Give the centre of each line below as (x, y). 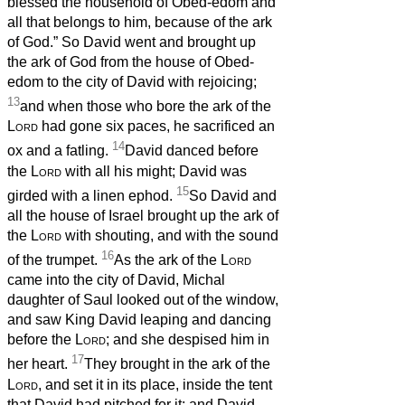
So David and (233, 196)
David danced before (192, 151)
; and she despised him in (188, 340)
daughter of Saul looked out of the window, (143, 300)
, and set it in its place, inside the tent (155, 384)
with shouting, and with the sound (170, 236)
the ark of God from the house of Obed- (131, 62)
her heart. (39, 364)
